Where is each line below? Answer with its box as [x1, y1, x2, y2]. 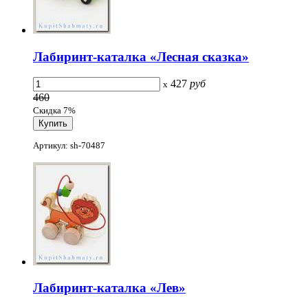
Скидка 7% [33, 105, 76, 116]
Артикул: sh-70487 [33, 140, 105, 151]
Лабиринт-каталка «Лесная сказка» [33, 49, 249, 64]
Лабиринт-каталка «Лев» [33, 280, 186, 296]
